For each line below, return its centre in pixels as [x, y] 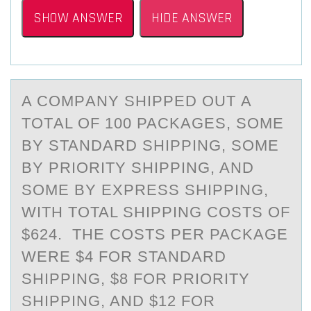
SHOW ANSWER [78, 18]
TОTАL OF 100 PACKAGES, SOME [153, 123]
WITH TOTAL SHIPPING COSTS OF [156, 212]
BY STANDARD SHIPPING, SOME [150, 145]
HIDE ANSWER [192, 18]
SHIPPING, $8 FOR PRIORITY [136, 279]
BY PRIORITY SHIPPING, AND [138, 168]
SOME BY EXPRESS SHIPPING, [145, 190]
